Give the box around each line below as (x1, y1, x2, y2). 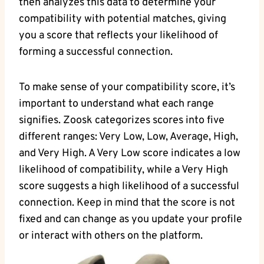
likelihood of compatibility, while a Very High (19, 163, 228, 177)
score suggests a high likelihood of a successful (19, 179, 239, 193)
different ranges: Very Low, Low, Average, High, (19, 130, 238, 144)
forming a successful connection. (19, 45, 173, 59)
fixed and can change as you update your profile (19, 212, 242, 226)
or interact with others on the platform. (19, 229, 203, 243)
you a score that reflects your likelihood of (19, 28, 218, 42)
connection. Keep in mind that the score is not (19, 196, 235, 210)
